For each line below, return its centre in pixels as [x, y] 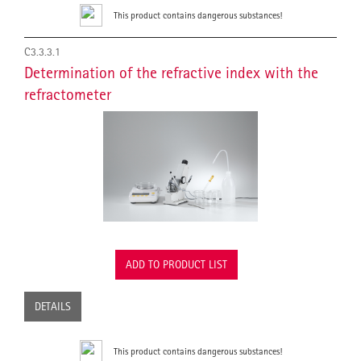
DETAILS [53, 307]
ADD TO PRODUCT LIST [176, 265]
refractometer [68, 94]
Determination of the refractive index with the [171, 72]
